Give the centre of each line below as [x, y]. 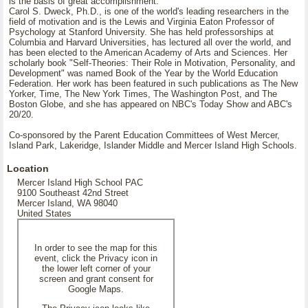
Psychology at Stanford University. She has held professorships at [141, 32]
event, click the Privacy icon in [96, 258]
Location [28, 168]
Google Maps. [96, 289]
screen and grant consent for [96, 279]
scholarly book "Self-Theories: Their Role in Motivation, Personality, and [152, 63]
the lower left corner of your [96, 268]
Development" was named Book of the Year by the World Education [143, 73]
